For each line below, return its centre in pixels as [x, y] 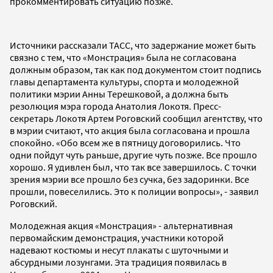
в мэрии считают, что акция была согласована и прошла [130, 130]
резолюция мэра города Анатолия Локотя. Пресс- [115, 106]
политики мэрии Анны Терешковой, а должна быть [119, 94]
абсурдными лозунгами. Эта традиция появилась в [118, 262]
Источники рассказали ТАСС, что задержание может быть [133, 45]
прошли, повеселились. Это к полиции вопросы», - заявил [134, 191]
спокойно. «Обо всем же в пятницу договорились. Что [125, 142]
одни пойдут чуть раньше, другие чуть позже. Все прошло [133, 154]
